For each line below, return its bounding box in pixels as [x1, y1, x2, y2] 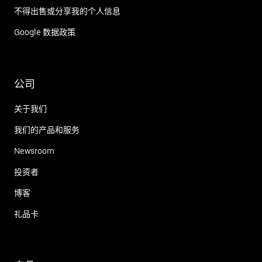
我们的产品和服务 [14, 125, 80, 135]
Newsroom [14, 146, 54, 156]
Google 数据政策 [14, 27, 75, 37]
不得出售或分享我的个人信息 [14, 6, 120, 16]
